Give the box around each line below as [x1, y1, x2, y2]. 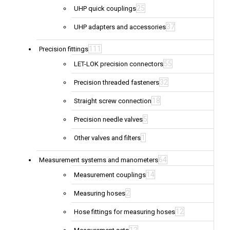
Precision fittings [39, 45, 88, 53]
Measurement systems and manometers [39, 156, 158, 164]
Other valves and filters [74, 134, 141, 142]
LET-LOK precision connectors [74, 60, 163, 68]
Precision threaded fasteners [74, 79, 159, 87]
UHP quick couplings [74, 5, 136, 13]
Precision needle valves [74, 116, 143, 124]
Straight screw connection [74, 97, 151, 105]
